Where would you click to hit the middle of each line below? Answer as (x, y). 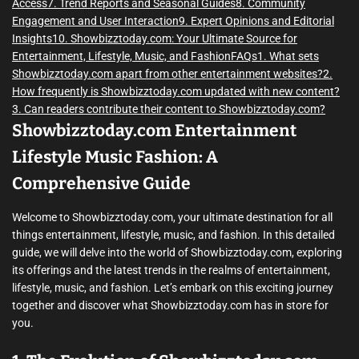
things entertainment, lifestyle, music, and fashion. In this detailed (173, 235)
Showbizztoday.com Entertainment (154, 131)
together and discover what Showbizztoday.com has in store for (170, 305)
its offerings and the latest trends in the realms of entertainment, (171, 270)
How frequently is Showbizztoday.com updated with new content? (176, 91)
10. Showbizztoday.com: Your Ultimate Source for (175, 38)
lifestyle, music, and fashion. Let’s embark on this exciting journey (173, 288)
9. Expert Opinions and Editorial (256, 21)
